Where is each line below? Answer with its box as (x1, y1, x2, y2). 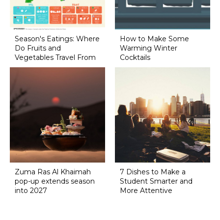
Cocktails (119, 53, 150, 62)
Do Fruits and (14, 43, 61, 53)
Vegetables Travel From (14, 53, 96, 62)
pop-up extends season (14, 176, 95, 186)
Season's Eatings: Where (14, 34, 100, 43)
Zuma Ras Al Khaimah (14, 167, 91, 176)
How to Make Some (119, 34, 189, 43)
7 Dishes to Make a (119, 167, 186, 176)
